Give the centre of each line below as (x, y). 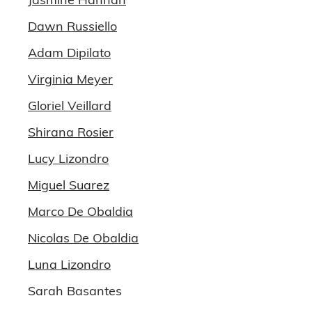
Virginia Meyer (70, 79)
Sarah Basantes (75, 291)
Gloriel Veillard (70, 106)
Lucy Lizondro (68, 158)
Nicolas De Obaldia (83, 238)
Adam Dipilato (69, 53)
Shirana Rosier (71, 132)
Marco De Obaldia (80, 211)
